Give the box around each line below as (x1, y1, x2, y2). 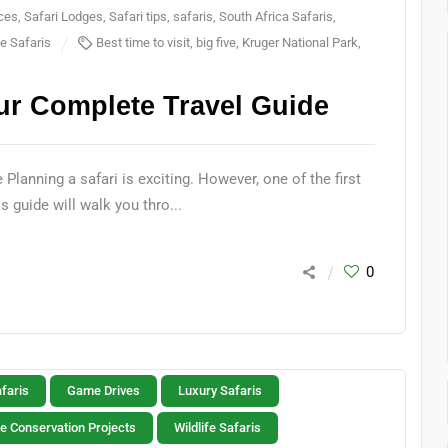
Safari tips (109, 9, 167, 24)
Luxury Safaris (178, 383, 262, 398)
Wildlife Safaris (174, 420, 261, 435)
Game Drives (67, 383, 140, 398)
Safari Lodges (24, 9, 103, 24)
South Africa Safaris (219, 9, 333, 24)
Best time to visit (96, 35, 191, 50)
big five (196, 35, 237, 50)
